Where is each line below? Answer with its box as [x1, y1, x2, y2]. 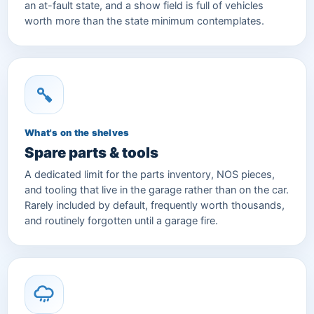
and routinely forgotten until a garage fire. [25, 214, 218, 227]
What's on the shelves [25, 126, 130, 138]
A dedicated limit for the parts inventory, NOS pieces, [25, 168, 275, 181]
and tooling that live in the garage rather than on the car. [25, 183, 289, 196]
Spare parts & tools [25, 143, 158, 161]
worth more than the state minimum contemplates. [25, 14, 264, 27]
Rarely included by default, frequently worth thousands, [25, 198, 285, 212]
